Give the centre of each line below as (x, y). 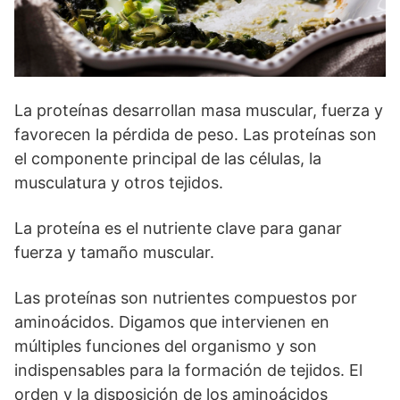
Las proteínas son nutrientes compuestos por (186, 298)
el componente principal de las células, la (168, 159)
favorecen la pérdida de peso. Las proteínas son (196, 135)
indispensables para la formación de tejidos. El (188, 371)
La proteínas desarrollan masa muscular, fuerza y (199, 111)
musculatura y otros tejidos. (119, 183)
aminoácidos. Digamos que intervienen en (172, 322)
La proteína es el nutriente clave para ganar (178, 229)
